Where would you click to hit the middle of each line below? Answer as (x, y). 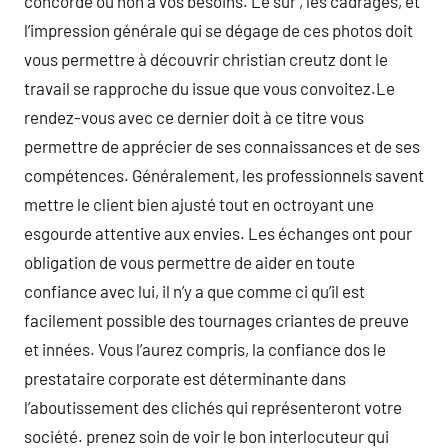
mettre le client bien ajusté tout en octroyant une (199, 204)
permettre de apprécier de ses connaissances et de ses (222, 146)
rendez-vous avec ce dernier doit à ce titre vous (194, 117)
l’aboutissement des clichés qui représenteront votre (213, 407)
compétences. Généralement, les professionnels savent (224, 175)
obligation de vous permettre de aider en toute (189, 262)
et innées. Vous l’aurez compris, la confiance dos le (205, 349)
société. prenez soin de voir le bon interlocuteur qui (206, 436)
